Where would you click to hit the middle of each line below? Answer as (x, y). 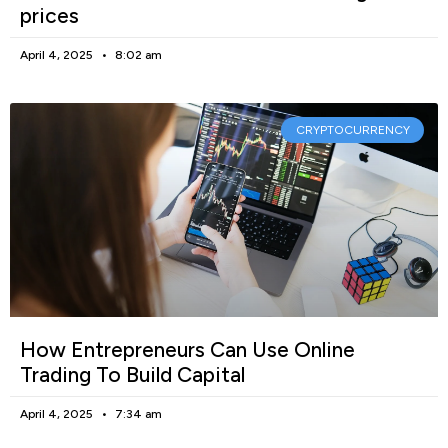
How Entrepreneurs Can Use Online (187, 349)
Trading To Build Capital (132, 374)
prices (49, 15)
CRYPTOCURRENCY (352, 129)
